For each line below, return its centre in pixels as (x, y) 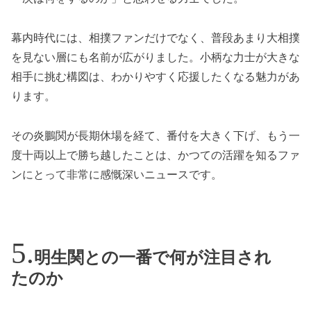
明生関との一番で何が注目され (153, 257)
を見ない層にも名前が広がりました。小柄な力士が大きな (155, 58)
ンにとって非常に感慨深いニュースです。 (117, 174)
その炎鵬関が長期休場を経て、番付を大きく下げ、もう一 (155, 135)
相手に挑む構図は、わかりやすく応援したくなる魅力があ (155, 77)
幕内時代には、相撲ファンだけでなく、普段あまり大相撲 (155, 38)
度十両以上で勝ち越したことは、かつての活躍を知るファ (155, 155)
